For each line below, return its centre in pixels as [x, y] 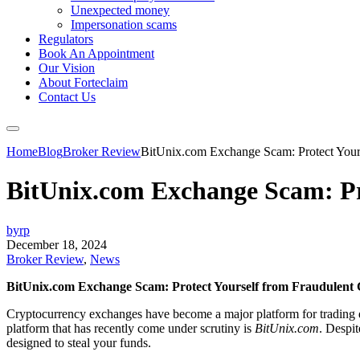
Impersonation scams [124, 25]
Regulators [66, 39]
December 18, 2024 [57, 244]
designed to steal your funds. [79, 342]
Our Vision [67, 68]
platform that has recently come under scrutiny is [131, 328]
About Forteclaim [83, 82]
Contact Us [67, 97]
